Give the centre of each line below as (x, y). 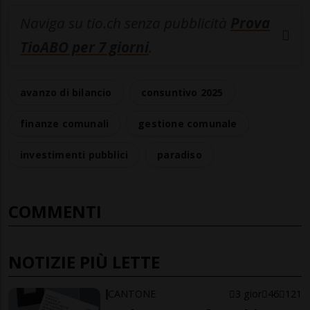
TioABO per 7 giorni (84, 47)
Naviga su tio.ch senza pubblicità (125, 23)
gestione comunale (188, 124)
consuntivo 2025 (182, 93)
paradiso (180, 155)
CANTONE (132, 294)
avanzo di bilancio (66, 93)
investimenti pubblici (74, 155)
